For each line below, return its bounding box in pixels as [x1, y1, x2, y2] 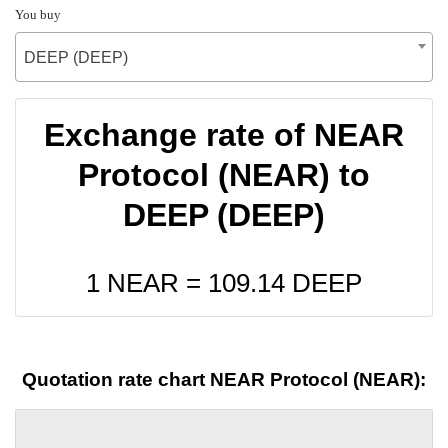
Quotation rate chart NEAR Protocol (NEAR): [22, 369, 426, 391]
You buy [15, 6, 61, 22]
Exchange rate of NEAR [44, 116, 404, 153]
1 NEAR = [86, 268, 208, 297]
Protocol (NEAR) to [78, 156, 370, 193]
